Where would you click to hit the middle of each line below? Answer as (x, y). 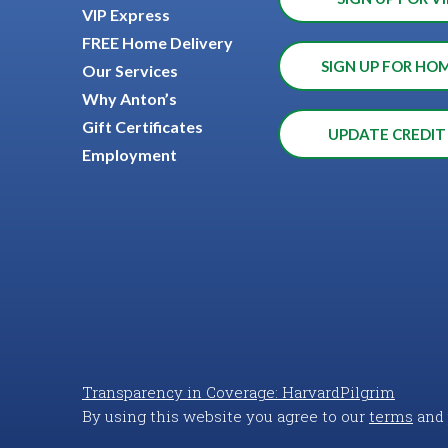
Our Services (130, 70)
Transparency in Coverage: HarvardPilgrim (238, 391)
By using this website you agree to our (225, 415)
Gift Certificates (142, 126)
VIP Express (126, 14)
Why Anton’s (129, 98)
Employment (129, 154)
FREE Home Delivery (157, 42)
